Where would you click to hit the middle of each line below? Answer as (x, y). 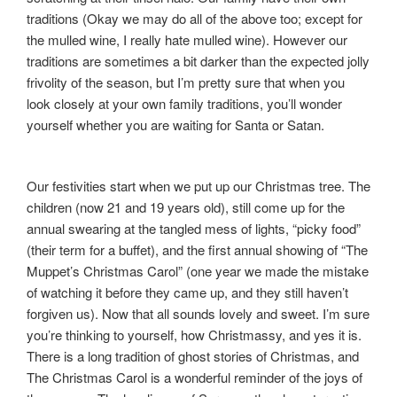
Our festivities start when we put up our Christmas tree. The (198, 186)
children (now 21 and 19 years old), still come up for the (186, 207)
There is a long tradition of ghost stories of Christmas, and (193, 356)
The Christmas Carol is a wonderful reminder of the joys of (195, 378)
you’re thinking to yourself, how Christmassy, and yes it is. (194, 335)
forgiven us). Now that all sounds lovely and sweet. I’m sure (198, 314)
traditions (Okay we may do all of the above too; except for (195, 19)
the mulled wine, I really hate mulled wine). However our (187, 40)
